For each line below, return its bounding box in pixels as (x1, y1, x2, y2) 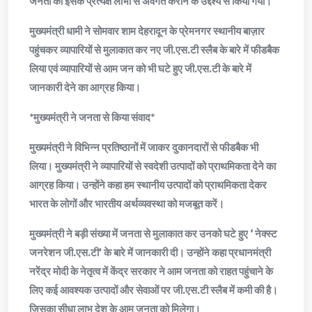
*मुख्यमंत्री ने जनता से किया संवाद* (29, 111, 155, 124)
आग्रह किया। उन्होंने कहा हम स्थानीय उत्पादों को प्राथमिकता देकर (29, 178, 267, 192)
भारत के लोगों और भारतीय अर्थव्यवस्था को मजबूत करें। (29, 197, 224, 210)
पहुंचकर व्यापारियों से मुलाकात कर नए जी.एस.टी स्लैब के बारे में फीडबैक (29, 43, 279, 56)
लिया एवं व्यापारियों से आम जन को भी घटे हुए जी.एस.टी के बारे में (29, 62, 251, 75)
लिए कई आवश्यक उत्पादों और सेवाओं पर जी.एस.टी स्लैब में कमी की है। (29, 283, 278, 297)
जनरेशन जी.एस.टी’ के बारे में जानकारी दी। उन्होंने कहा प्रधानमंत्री (29, 246, 273, 259)
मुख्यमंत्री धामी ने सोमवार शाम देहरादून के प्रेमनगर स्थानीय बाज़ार (29, 24, 265, 38)
